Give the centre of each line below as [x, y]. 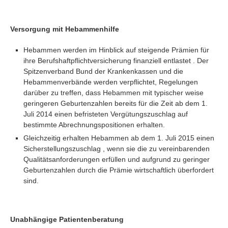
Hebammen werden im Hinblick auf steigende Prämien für [116, 50]
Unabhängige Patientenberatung [67, 220]
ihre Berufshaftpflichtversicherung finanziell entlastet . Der [116, 61]
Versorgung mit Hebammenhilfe [65, 29]
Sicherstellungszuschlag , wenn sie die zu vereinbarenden [116, 149]
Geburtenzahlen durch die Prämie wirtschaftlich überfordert [118, 170]
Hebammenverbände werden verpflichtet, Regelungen [110, 82]
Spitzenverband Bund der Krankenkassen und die [103, 72]
